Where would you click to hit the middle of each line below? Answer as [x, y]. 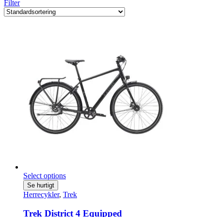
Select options [45, 176]
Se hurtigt [41, 185]
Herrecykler [41, 194]
